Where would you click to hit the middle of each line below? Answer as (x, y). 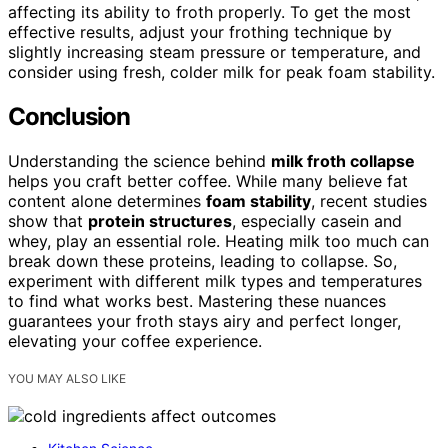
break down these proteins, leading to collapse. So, (202, 261)
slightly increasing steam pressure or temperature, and (214, 52)
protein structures (160, 221)
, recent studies (369, 201)
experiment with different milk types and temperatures (215, 281)
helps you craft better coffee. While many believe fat (208, 181)
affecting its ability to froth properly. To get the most (209, 12)
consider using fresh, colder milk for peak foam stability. (221, 72)
